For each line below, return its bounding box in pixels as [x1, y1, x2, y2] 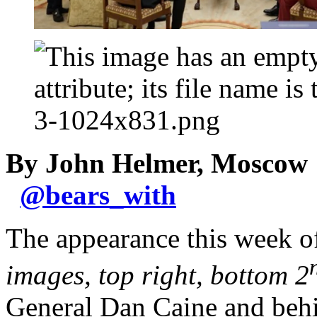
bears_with [45, 180, 176, 211]
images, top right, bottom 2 [6, 260, 309, 291]
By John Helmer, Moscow [6, 148, 308, 179]
